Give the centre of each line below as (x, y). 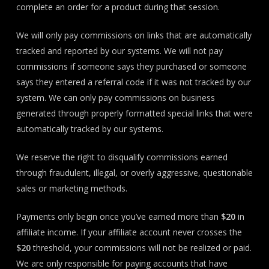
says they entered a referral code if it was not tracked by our (133, 82)
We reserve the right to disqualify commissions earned (122, 157)
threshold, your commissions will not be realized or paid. (141, 248)
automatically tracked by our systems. (89, 129)
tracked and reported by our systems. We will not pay (119, 51)
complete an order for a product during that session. (118, 7)
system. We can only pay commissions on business (115, 98)
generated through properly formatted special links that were (134, 113)
